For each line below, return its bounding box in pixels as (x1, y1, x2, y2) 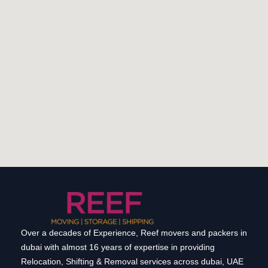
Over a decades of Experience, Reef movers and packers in (21, 227, 247, 237)
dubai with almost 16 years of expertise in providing (21, 242, 215, 252)
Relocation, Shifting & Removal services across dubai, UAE (21, 256, 243, 266)
